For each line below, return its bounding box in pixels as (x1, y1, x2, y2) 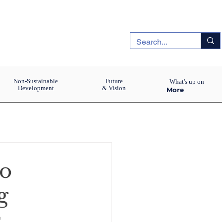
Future (105, 77, 123, 85)
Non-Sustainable (13, 77, 58, 85)
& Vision (102, 84, 126, 92)
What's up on (169, 78, 204, 85)
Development (17, 84, 54, 92)
